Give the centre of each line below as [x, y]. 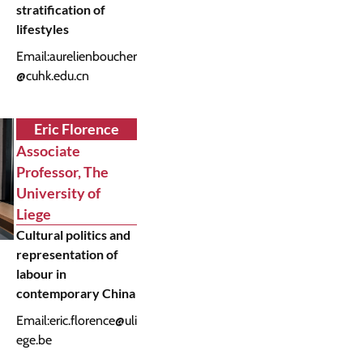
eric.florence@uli [93, 320]
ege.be [34, 340]
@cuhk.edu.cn [52, 76]
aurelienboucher [93, 56]
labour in [41, 273]
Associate [48, 151]
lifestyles [42, 29]
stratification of [60, 9]
